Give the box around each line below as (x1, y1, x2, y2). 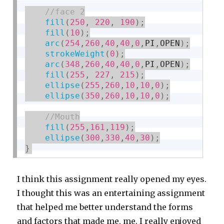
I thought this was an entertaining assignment (17, 187, 205, 198)
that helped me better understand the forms (17, 201, 193, 212)
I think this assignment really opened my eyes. (17, 173, 207, 184)
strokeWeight (45, 48, 105, 58)
